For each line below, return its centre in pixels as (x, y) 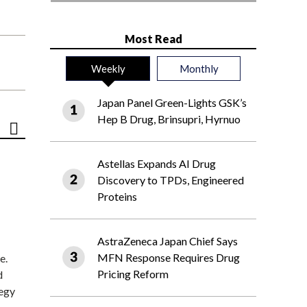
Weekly (108, 69)
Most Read (153, 39)
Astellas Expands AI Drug (157, 164)
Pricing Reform (133, 274)
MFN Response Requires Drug (169, 258)
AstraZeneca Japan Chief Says (168, 241)
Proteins (117, 197)
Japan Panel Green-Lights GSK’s (172, 103)
